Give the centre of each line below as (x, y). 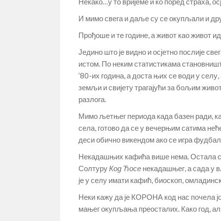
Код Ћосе (125, 168)
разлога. (92, 99)
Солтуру (94, 168)
